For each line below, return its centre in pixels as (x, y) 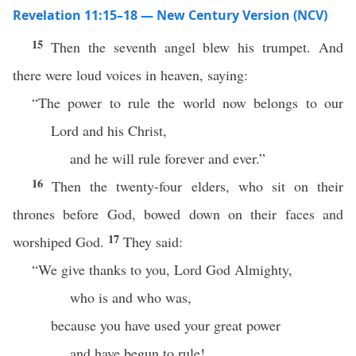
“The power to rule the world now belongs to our (188, 103)
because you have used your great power (166, 325)
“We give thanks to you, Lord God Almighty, (162, 269)
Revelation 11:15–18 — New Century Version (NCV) (170, 15)
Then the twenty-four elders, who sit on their (197, 186)
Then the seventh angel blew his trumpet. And (197, 47)
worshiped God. (60, 242)
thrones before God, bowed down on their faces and (178, 214)
